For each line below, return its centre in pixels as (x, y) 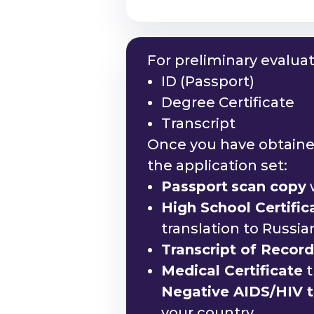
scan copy (269, 186)
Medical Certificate (232, 271)
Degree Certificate (228, 102)
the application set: (217, 165)
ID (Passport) (208, 81)
